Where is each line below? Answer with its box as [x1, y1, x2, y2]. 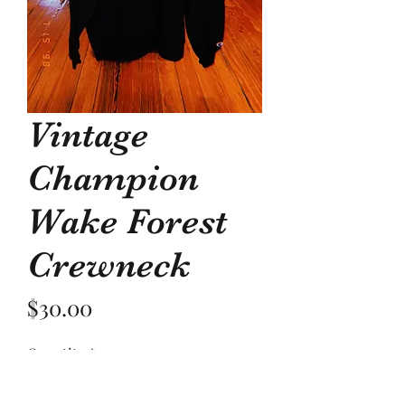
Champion [27, 157, 199, 200]
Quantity [27, 344, 85, 363]
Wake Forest [27, 201, 227, 243]
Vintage [27, 114, 148, 156]
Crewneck [27, 244, 191, 287]
